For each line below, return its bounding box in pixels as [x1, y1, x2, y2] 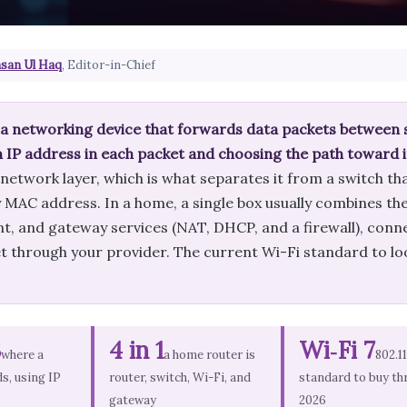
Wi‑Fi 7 [299, 335, 375, 365]
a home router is [163, 347, 255, 362]
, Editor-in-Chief [62, 57, 155, 73]
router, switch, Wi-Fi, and [108, 370, 251, 385]
